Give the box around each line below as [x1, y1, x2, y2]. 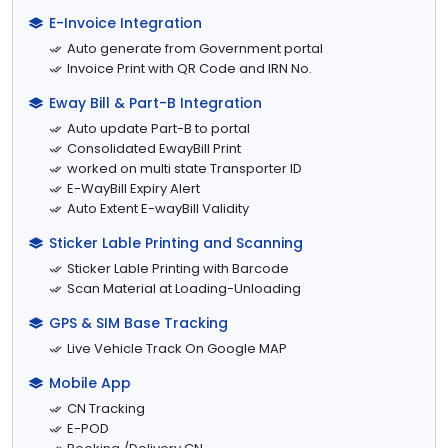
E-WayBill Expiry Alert [67, 178, 200, 198]
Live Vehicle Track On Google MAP [67, 338, 287, 358]
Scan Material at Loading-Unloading [67, 278, 301, 298]
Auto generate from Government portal [67, 38, 323, 58]
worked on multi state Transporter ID [67, 158, 302, 178]
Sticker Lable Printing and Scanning [49, 232, 303, 253]
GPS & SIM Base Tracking [49, 312, 228, 333]
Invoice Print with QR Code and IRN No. [67, 58, 312, 78]
